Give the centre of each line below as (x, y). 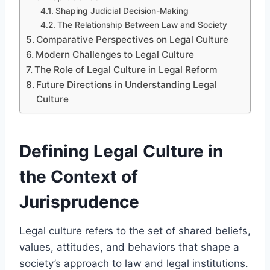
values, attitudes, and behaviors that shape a (129, 247)
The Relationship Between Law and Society (142, 24)
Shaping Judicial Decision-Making (122, 11)
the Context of (79, 176)
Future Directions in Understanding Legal (127, 84)
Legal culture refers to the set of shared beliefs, (135, 231)
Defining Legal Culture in (121, 151)
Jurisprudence (79, 202)
